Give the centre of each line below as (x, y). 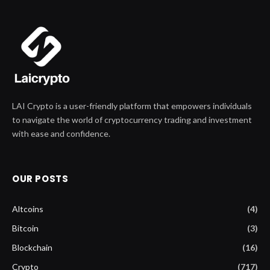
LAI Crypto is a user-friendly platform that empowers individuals (132, 105)
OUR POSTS (40, 178)
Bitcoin (25, 228)
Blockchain (32, 247)
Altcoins (28, 209)
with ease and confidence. (61, 133)
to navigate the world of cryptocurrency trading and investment (132, 119)
